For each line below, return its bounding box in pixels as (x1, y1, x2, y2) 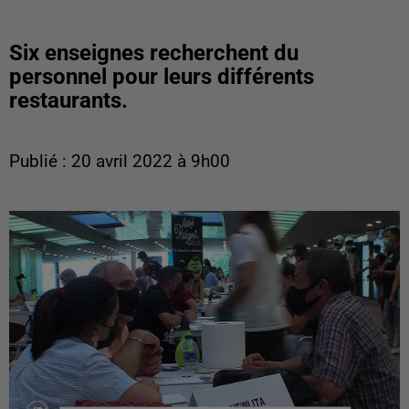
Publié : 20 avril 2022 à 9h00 (9, 152, 230, 172)
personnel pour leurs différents (9, 64, 314, 89)
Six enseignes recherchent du (9, 40, 299, 66)
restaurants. (9, 88, 128, 113)
